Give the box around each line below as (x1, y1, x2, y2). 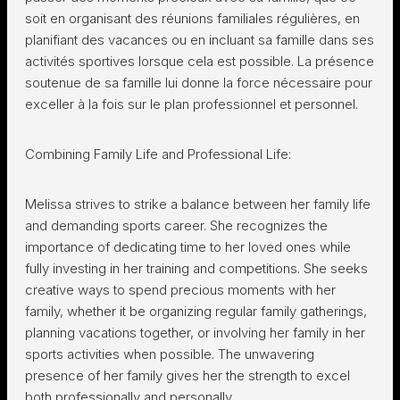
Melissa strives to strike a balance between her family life (25, 196, 371, 212)
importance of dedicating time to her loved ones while (25, 238, 351, 255)
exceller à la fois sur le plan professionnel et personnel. (25, 96, 358, 112)
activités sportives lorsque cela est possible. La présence (25, 53, 374, 70)
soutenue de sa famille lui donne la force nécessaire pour (25, 74, 372, 91)
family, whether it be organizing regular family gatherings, (25, 303, 367, 320)
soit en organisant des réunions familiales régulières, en (25, 10, 360, 27)
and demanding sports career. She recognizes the (25, 217, 328, 234)
